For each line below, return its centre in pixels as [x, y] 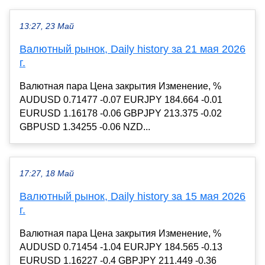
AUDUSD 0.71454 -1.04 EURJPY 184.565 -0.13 [121, 247]
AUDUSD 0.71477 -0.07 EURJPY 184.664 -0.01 [121, 100]
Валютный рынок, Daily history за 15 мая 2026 [132, 197]
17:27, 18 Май [47, 174]
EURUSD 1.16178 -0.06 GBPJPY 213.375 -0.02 [121, 114]
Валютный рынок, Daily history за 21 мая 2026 [132, 49]
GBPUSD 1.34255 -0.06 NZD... [85, 127]
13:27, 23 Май [47, 27]
